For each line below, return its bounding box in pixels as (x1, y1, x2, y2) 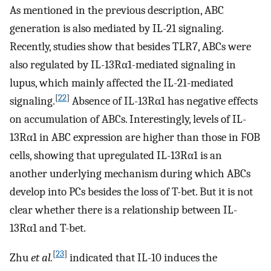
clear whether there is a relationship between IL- (10, 203, 237, 217)
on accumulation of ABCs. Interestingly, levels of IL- (10, 112, 246, 126)
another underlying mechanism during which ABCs (10, 166, 250, 180)
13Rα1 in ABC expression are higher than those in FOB (10, 130, 260, 144)
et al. (31, 250, 53, 264)
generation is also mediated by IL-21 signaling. (10, 21, 223, 35)
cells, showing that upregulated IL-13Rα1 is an (10, 148, 222, 162)
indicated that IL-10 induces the (67, 250, 217, 264)
